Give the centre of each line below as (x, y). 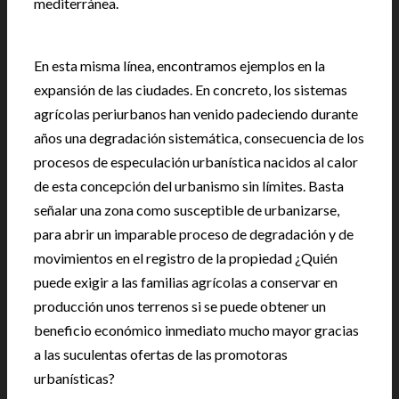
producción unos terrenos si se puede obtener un (180, 306)
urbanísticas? (74, 378)
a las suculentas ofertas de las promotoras (161, 354)
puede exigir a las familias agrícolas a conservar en (186, 282)
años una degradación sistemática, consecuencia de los (199, 138)
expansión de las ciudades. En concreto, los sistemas (191, 90)
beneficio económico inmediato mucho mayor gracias (196, 330)
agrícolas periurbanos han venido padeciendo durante (196, 114)
